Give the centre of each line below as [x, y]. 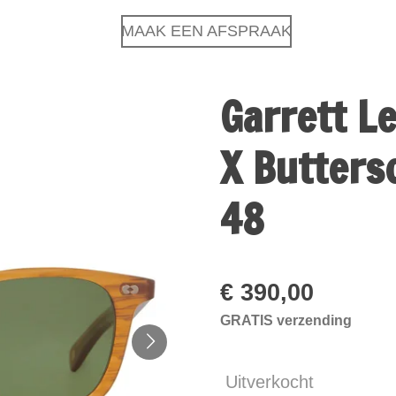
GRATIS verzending [286, 320]
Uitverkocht [270, 382]
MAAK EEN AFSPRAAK [206, 31]
